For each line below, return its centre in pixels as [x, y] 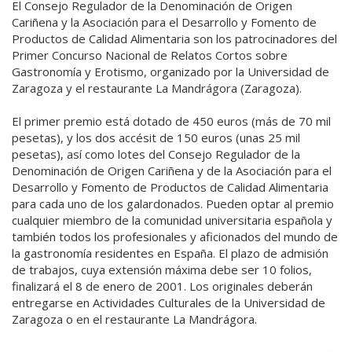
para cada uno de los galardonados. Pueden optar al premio [173, 203]
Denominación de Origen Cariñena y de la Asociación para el [172, 170]
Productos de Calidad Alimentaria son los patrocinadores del [174, 38]
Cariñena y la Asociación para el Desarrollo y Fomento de [164, 22]
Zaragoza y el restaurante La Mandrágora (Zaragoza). [157, 88]
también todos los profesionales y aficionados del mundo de [175, 236]
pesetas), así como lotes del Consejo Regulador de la [156, 154]
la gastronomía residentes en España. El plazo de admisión [170, 253]
